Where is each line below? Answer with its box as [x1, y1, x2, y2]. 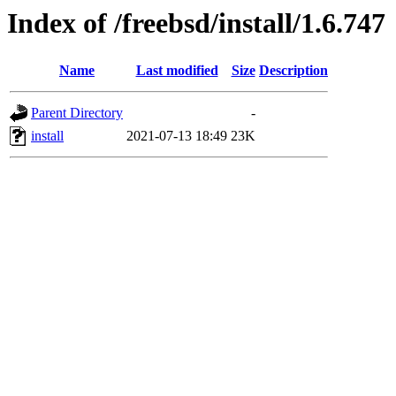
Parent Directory [31, 105, 123, 121]
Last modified [135, 63, 218, 79]
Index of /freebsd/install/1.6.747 [7, 7, 385, 39]
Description [259, 63, 328, 79]
